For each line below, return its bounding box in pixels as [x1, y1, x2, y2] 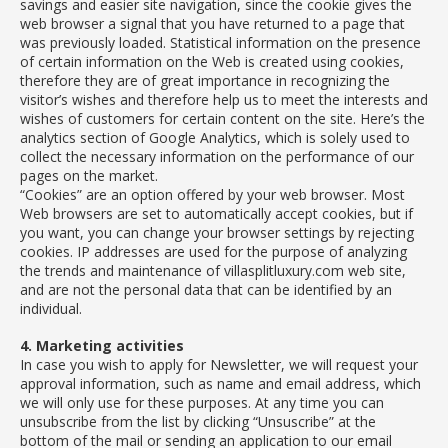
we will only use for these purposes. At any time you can [20, 392, 384, 412]
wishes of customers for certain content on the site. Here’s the [20, 108, 425, 128]
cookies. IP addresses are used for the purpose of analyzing [20, 241, 407, 261]
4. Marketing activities [20, 335, 184, 355]
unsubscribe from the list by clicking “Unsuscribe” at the [20, 411, 376, 431]
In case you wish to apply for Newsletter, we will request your [20, 354, 418, 374]
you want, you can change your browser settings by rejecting [20, 222, 414, 242]
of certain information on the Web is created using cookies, [20, 51, 404, 71]
